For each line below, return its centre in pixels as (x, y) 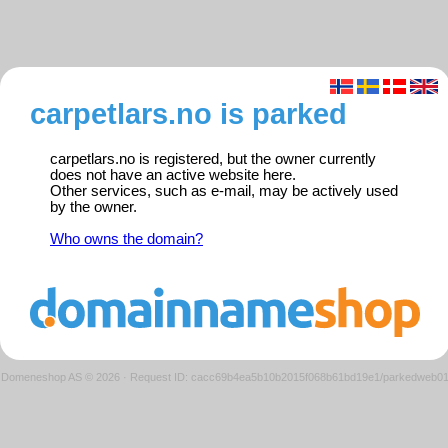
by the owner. (93, 207)
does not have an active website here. (173, 175)
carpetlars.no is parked (188, 114)
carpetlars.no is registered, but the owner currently (213, 159)
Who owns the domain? (126, 239)
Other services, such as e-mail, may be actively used (224, 191)
